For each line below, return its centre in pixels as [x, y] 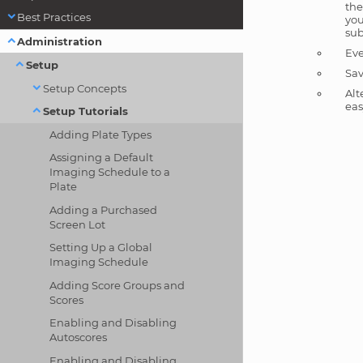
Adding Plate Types [101, 134]
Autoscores [79, 337]
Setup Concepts [84, 88]
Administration [60, 41]
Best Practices [54, 17]
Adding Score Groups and [117, 285]
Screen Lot [78, 224]
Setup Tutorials [85, 111]
